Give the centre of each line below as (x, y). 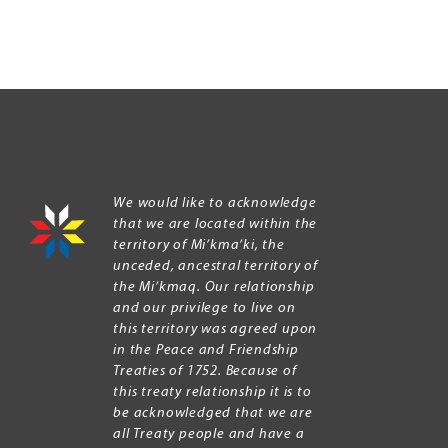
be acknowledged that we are (213, 414)
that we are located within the (215, 225)
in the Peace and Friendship (206, 351)
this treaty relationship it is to (212, 393)
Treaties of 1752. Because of (205, 372)
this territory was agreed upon (215, 330)
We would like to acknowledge (215, 204)
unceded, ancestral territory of (216, 267)
